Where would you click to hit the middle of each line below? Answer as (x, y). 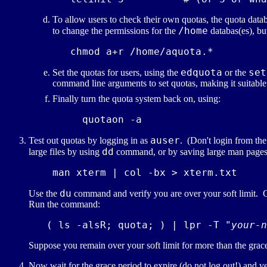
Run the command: (64, 204)
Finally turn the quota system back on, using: (136, 99)
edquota (201, 73)
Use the (44, 194)
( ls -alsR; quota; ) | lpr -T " (130, 225)
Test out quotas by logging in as (89, 141)
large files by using (65, 152)
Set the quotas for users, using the (117, 73)
